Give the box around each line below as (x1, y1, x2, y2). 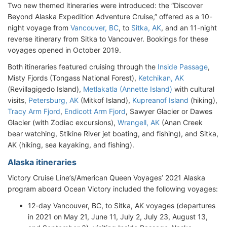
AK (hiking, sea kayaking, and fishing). (8, 140, 134, 149)
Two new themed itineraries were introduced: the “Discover (8, 1, 203, 10)
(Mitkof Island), (79, 96, 132, 105)
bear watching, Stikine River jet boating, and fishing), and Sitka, (8, 129, 218, 138)
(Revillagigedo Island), (8, 85, 83, 94)
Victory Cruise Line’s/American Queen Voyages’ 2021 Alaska (8, 173, 205, 182)
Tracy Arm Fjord (8, 107, 60, 116)
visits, (8, 96, 28, 105)
